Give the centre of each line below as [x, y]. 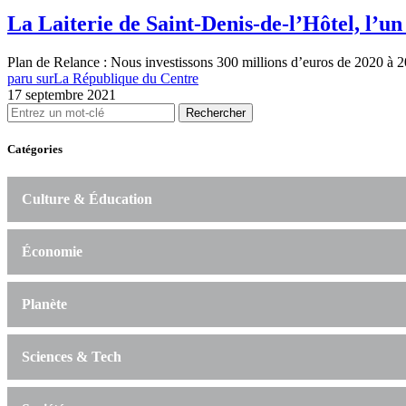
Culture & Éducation [87, 199]
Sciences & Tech [72, 357]
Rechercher [216, 112]
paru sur [30, 78]
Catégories [35, 149]
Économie [52, 252]
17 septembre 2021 [62, 94]
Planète [44, 304]
